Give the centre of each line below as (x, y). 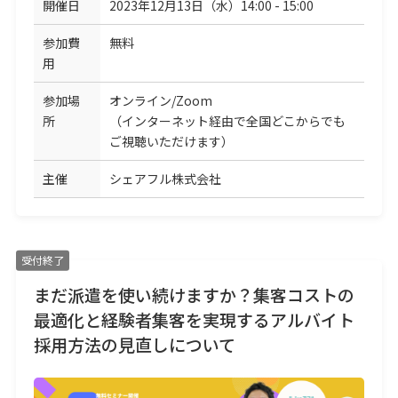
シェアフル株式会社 (165, 179)
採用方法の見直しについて (134, 345)
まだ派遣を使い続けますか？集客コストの (194, 295)
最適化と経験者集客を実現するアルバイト (194, 320)
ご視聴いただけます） (171, 142)
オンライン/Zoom (160, 101)
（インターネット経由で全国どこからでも (227, 121)
